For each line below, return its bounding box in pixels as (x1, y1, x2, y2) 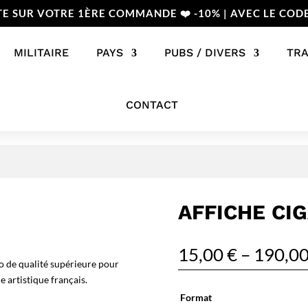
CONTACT (125, 98, 178, 111)
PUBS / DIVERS (164, 46, 245, 59)
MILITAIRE (13, 46, 69, 59)
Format (180, 291, 212, 304)
